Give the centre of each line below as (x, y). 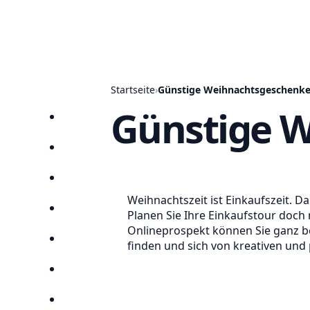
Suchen (90, 243)
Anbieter (93, 213)
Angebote (97, 182)
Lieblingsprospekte (121, 274)
